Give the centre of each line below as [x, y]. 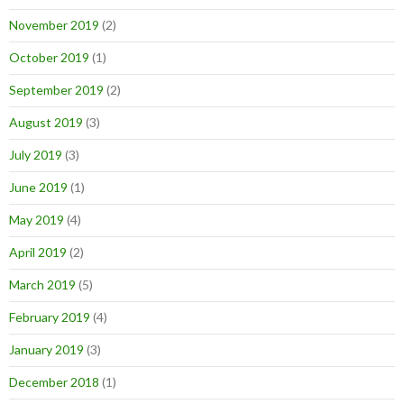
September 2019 [56, 90]
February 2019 [50, 317]
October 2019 [49, 58]
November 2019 [54, 25]
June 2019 [38, 188]
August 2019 [46, 123]
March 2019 [42, 285]
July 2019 [36, 155]
